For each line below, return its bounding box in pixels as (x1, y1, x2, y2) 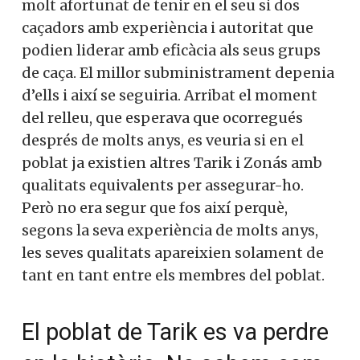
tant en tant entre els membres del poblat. (22, 266, 325, 285)
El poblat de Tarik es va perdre (22, 318, 329, 346)
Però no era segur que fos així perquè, (22, 198, 288, 218)
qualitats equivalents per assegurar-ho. (22, 176, 304, 195)
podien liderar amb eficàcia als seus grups (22, 41, 321, 60)
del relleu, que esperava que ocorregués (22, 108, 303, 128)
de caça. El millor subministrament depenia (22, 63, 334, 83)
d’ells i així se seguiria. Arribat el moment (22, 86, 317, 105)
